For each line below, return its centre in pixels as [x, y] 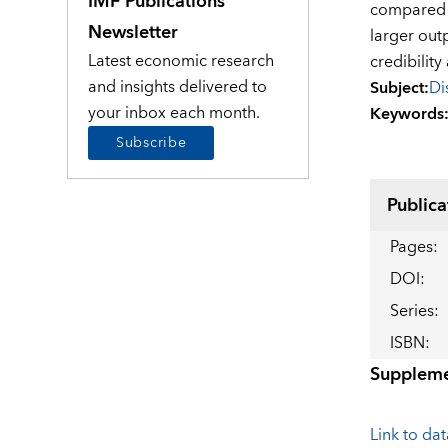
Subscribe [151, 142]
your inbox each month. [174, 112]
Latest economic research [181, 60]
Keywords [406, 114]
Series [411, 311]
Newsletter [133, 32]
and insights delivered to [178, 86]
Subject [396, 88]
